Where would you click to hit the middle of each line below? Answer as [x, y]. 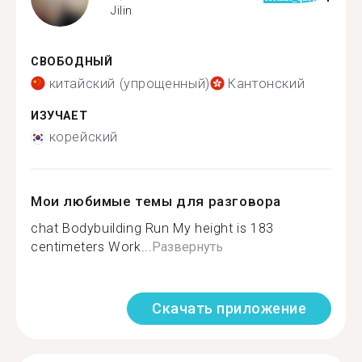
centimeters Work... [92, 247]
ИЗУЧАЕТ [59, 116]
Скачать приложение [229, 308]
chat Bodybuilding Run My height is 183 [152, 228]
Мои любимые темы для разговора [156, 201]
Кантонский [267, 83]
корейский [83, 137]
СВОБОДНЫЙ [72, 62]
